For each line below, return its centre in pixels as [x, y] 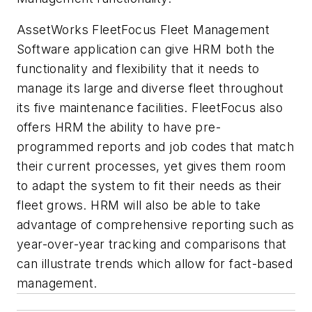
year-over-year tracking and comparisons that [152, 244]
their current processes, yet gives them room [151, 166]
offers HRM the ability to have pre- [119, 127]
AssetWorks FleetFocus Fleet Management [143, 30]
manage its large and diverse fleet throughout [150, 88]
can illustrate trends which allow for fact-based [155, 264]
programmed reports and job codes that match [156, 147]
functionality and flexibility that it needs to [138, 69]
